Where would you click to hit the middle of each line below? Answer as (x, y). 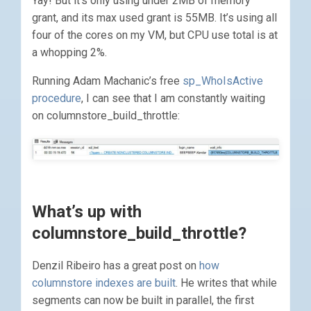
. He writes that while (226, 283)
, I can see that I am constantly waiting (173, 98)
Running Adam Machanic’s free (107, 81)
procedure (57, 98)
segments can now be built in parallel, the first (143, 301)
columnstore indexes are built (104, 283)
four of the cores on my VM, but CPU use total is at (155, 35)
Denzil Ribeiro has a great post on (116, 266)
